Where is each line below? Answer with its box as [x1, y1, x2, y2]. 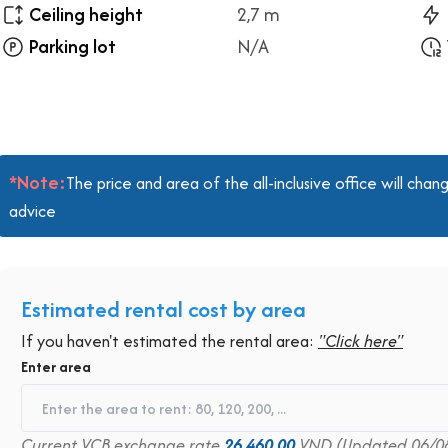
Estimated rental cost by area [21, 293, 306, 325]
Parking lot [29, 33, 116, 60]
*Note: [9, 169, 66, 196]
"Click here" [318, 329, 403, 353]
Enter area [21, 356, 91, 377]
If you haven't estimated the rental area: [21, 329, 318, 353]
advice [9, 199, 56, 223]
